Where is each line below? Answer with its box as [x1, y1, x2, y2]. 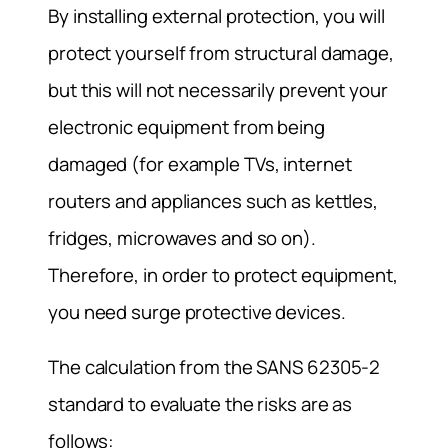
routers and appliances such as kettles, [48, 187, 379, 214]
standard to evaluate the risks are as [48, 391, 353, 418]
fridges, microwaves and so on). [48, 224, 316, 251]
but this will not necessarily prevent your [48, 76, 388, 103]
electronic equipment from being [48, 113, 325, 140]
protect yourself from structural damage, [48, 39, 394, 66]
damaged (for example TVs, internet [48, 150, 352, 177]
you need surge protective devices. [48, 298, 346, 325]
